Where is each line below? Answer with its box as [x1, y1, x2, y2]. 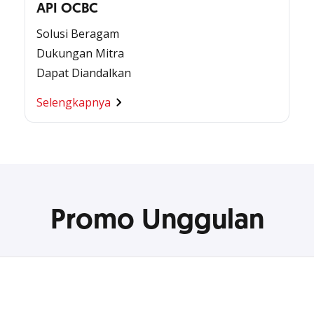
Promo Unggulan [50, 202, 264, 238]
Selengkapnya [36, 95, 111, 110]
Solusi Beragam [36, 26, 119, 41]
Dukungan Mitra [36, 46, 124, 61]
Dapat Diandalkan [36, 65, 131, 81]
